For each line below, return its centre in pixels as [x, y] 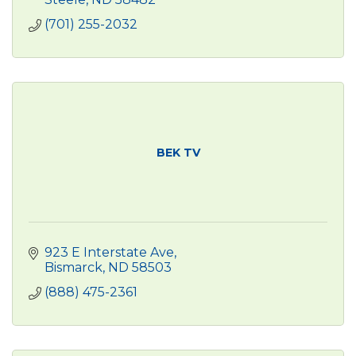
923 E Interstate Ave [109, 252]
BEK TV [178, 152]
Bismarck [74, 267]
